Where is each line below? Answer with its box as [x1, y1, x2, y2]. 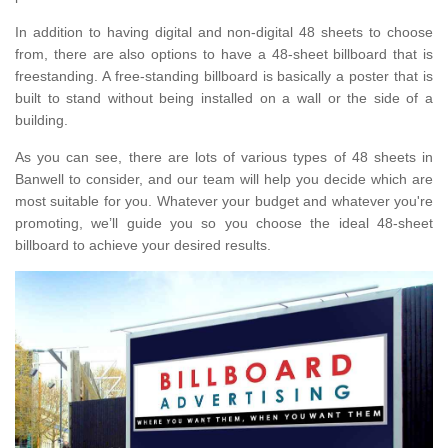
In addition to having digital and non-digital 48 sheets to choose [15, 24, 433, 41]
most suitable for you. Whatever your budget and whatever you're [15, 193, 433, 210]
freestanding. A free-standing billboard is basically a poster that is [15, 68, 433, 85]
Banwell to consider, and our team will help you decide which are [15, 171, 433, 188]
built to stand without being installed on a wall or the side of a [15, 90, 433, 107]
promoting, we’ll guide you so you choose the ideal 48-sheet [15, 215, 433, 232]
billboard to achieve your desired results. [15, 237, 271, 254]
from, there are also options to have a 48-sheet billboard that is [15, 46, 433, 63]
